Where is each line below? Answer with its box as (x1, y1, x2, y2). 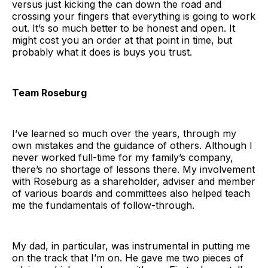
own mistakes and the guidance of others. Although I (12, 139, 252, 151)
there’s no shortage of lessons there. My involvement (12, 163, 255, 175)
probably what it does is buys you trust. (12, 45, 192, 58)
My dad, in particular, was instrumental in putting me (12, 239, 250, 252)
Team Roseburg (12, 86, 87, 99)
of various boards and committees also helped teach (12, 187, 250, 199)
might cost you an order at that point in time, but (12, 33, 232, 46)
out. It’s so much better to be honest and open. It (12, 22, 235, 34)
